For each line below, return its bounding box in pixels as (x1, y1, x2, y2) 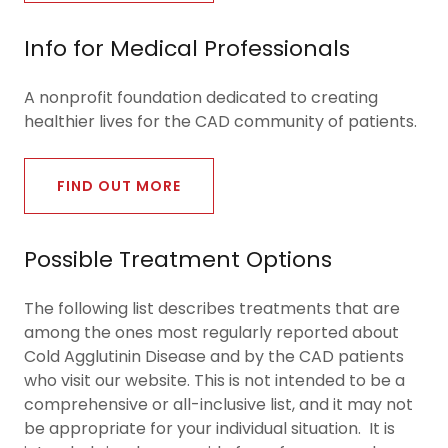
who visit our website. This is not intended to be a (24, 369, 405, 392)
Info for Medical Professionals (24, 33, 350, 64)
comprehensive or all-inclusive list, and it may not (24, 393, 413, 416)
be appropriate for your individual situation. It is (24, 417, 395, 440)
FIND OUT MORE (57, 175, 181, 196)
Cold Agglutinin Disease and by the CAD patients (24, 345, 404, 368)
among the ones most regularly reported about (24, 321, 399, 344)
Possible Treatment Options (24, 244, 332, 275)
